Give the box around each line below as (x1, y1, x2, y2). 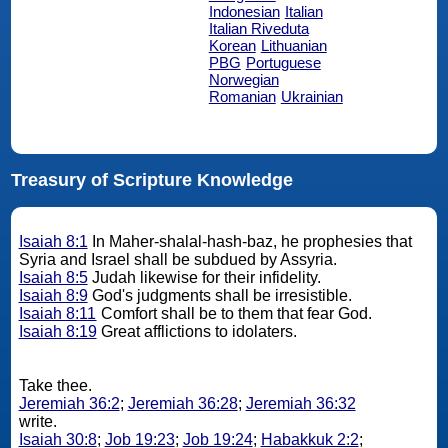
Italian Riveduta (208, 19, 309, 37)
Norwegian (208, 70, 279, 88)
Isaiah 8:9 (18, 287, 88, 305)
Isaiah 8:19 (18, 323, 97, 341)
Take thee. (18, 377, 96, 395)
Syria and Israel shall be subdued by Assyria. (18, 251, 341, 269)
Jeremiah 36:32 (245, 395, 356, 413)
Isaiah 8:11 (18, 305, 97, 323)
